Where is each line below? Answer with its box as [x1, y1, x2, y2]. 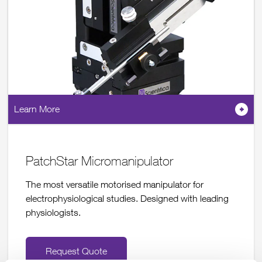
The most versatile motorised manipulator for [26, 178, 204, 189]
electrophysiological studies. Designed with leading [26, 192, 229, 204]
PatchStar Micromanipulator [26, 153, 173, 169]
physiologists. [26, 206, 81, 218]
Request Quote [46, 245, 107, 256]
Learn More [14, 104, 60, 115]
